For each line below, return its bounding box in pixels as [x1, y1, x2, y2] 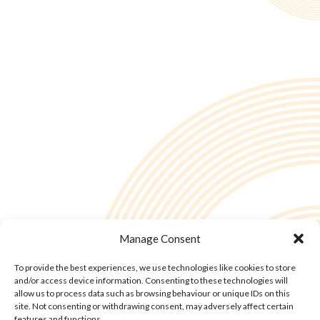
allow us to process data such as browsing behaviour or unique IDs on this [14, 288, 290, 299]
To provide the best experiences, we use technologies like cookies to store [14, 262, 296, 273]
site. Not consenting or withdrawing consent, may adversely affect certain [14, 301, 294, 311]
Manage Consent [119, 232, 201, 245]
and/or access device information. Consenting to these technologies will [14, 275, 288, 286]
